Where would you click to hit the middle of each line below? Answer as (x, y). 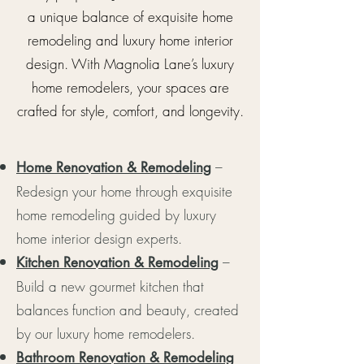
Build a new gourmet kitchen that (110, 286)
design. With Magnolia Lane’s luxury (130, 64)
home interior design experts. (99, 238)
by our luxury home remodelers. (106, 334)
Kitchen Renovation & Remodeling (117, 262)
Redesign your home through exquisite (124, 191)
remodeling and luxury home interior (130, 40)
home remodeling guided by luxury (116, 215)
